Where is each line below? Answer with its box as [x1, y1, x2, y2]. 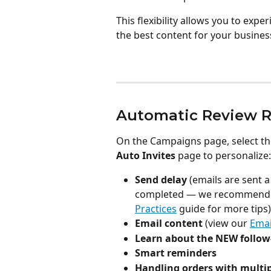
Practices [135, 202, 177, 216]
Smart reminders [135, 246, 217, 260]
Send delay [135, 173, 187, 187]
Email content [135, 217, 203, 230]
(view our [203, 217, 250, 230]
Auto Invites [116, 149, 175, 163]
